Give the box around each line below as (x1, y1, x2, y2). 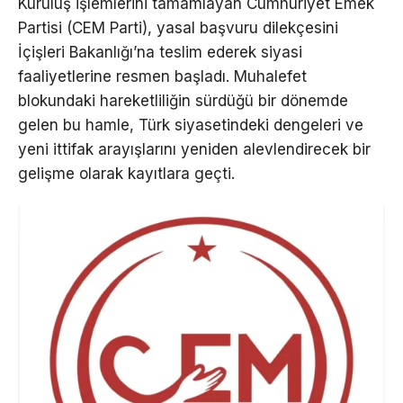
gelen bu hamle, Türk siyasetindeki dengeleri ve (18, 115, 363, 134)
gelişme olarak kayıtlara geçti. (18, 164, 235, 183)
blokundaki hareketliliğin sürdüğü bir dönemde (18, 91, 348, 110)
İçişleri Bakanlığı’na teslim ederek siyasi (18, 42, 302, 61)
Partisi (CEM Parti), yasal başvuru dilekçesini (18, 18, 338, 37)
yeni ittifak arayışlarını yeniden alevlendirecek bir (18, 139, 371, 158)
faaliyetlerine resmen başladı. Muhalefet (18, 67, 307, 85)
